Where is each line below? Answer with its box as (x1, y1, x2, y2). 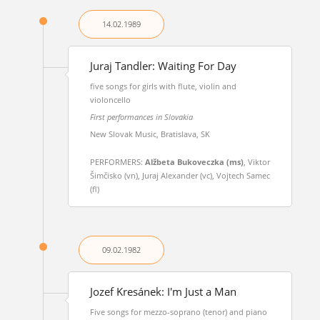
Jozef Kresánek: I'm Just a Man (89, 284, 236, 299)
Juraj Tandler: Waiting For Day (89, 59, 236, 74)
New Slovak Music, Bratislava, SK (89, 129, 210, 139)
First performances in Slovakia (89, 111, 193, 122)
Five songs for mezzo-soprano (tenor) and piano (89, 306, 267, 317)
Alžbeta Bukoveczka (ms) (144, 156, 244, 167)
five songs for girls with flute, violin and (89, 81, 236, 91)
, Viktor (243, 156, 270, 167)
